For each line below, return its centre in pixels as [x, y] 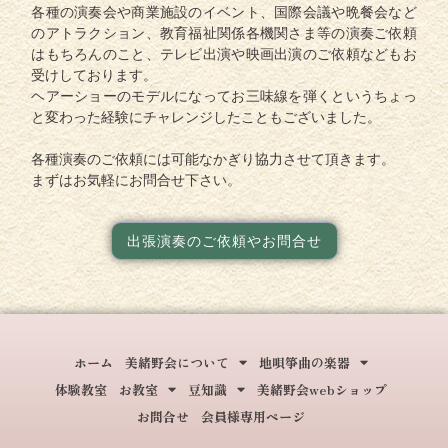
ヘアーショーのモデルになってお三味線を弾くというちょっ [224, 96]
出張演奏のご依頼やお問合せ [224, 241]
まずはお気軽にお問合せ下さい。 [136, 180]
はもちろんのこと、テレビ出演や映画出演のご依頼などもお [224, 54]
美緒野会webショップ [322, 390]
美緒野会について [177, 363]
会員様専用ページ [253, 417]
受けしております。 [94, 75]
